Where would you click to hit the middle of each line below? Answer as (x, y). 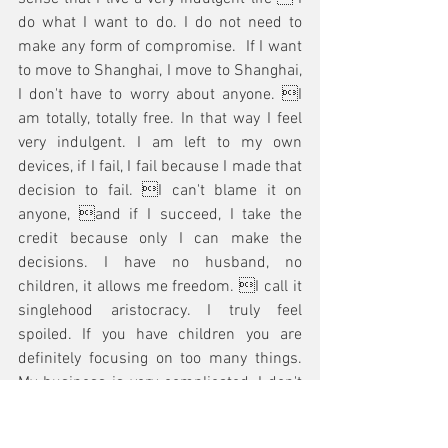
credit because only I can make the (160, 239)
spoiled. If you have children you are (160, 335)
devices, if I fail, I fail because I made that (160, 167)
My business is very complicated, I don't (160, 383)
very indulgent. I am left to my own (160, 143)
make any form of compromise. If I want (160, 47)
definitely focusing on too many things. (160, 359)
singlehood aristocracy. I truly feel (160, 311)
